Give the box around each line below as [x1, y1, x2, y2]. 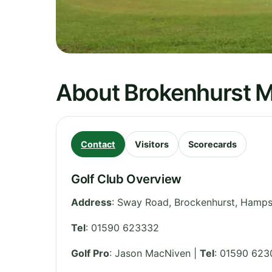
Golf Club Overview [71, 171, 182, 186]
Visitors [135, 138, 169, 149]
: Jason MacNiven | [109, 246, 200, 259]
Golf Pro [71, 246, 109, 259]
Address [71, 195, 112, 208]
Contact [81, 138, 115, 149]
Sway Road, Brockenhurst [117, 195, 235, 208]
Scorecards [188, 138, 237, 149]
